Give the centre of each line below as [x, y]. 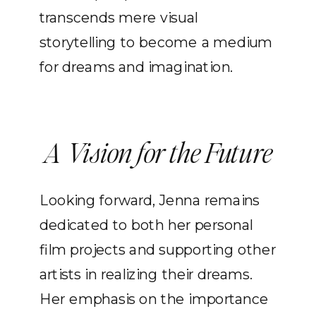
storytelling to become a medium [156, 42]
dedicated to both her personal [146, 225]
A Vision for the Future [158, 152]
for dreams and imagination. [136, 67]
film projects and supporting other [158, 250]
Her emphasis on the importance [154, 299]
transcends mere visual [119, 18]
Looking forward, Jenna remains [150, 200]
